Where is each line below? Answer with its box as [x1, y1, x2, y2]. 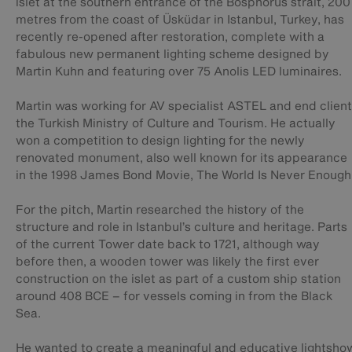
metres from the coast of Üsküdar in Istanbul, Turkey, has [16, 12, 344, 27]
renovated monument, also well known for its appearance [16, 150, 347, 165]
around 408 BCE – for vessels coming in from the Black [16, 288, 332, 303]
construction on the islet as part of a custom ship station [16, 271, 341, 286]
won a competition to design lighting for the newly [16, 133, 305, 148]
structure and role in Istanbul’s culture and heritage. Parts [16, 219, 347, 234]
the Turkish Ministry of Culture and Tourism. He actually [16, 115, 335, 130]
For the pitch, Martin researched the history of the [16, 202, 304, 217]
